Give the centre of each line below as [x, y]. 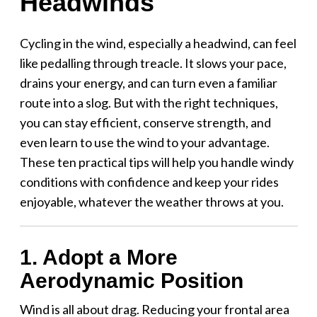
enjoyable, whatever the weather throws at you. [151, 201]
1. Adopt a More [98, 257]
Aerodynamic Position [131, 280]
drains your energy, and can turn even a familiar [148, 82]
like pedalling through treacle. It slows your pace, [153, 63]
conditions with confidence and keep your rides [149, 181]
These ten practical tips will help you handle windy [156, 162]
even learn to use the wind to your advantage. [144, 142]
